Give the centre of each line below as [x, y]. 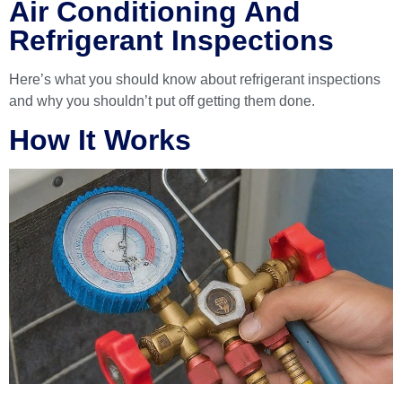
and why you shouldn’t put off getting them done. [162, 100]
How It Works [100, 140]
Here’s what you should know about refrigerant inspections [195, 79]
